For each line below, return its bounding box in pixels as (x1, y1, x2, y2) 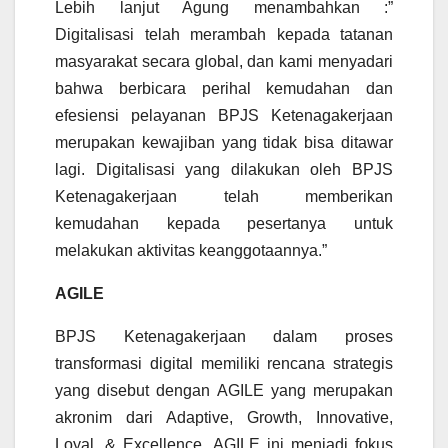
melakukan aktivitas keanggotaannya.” (55, 242, 327, 260)
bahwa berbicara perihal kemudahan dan (55, 80, 393, 98)
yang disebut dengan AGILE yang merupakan (55, 382, 393, 400)
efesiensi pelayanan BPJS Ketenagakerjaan (55, 107, 393, 125)
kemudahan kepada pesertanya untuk (55, 215, 393, 233)
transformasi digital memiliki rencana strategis (55, 355, 393, 373)
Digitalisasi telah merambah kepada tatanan (55, 26, 393, 44)
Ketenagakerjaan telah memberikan (55, 188, 393, 206)
